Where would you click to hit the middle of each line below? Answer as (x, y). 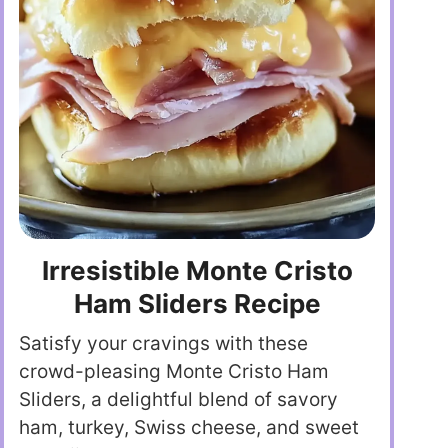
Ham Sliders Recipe (197, 304)
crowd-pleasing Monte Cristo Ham (174, 372)
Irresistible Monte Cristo (197, 271)
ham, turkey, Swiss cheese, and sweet (189, 428)
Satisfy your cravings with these (163, 344)
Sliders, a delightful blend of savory (178, 400)
